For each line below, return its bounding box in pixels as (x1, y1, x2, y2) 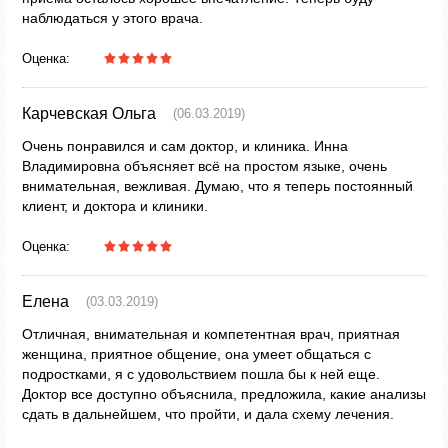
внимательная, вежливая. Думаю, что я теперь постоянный (22, 178, 413, 194)
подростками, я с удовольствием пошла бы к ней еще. (22, 366, 380, 382)
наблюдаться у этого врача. (22, 10, 203, 26)
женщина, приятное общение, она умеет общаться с (22, 346, 371, 362)
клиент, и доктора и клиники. (22, 198, 208, 214)
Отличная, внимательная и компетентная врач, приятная (22, 326, 400, 342)
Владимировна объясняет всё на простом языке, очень (22, 158, 387, 174)
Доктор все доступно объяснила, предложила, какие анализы (22, 386, 426, 402)
